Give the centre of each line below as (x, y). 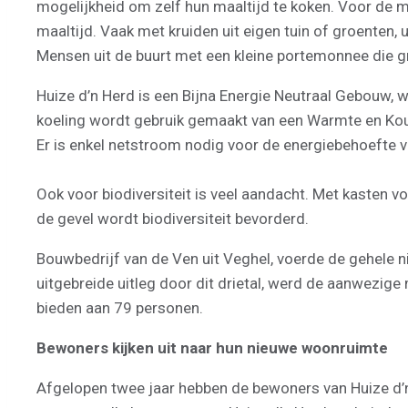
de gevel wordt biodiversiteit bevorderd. (173, 218)
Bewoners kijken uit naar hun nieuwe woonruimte (212, 347)
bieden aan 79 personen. (120, 307)
